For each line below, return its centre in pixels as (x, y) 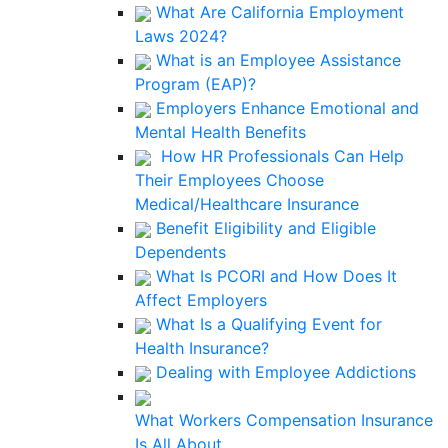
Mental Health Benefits (220, 132)
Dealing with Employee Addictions (283, 372)
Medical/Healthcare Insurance (247, 204)
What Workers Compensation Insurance (284, 420)
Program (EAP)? (195, 84)
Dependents (180, 252)
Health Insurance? (202, 348)
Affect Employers (201, 300)
